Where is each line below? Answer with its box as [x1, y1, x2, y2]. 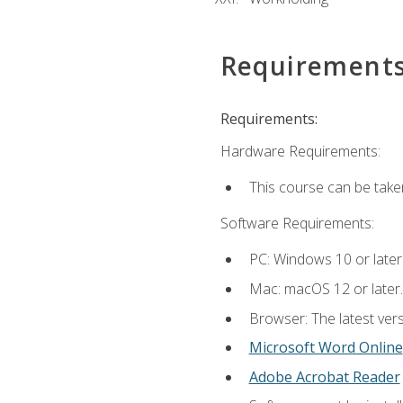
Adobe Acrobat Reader [248, 366, 400, 387]
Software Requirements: [219, 213, 374, 234]
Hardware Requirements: [219, 140, 381, 161]
